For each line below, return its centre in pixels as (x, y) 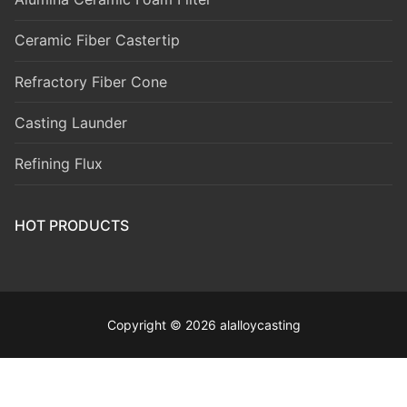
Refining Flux (59, 163)
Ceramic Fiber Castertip (97, 40)
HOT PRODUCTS (72, 225)
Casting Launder (71, 122)
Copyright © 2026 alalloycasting (203, 325)
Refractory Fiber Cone (91, 81)
